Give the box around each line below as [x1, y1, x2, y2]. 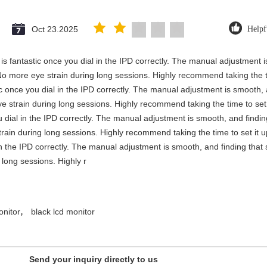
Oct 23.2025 [32, 24, 78, 34]
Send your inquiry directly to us [29, 254, 158, 264]
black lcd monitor [31, 207, 95, 216]
